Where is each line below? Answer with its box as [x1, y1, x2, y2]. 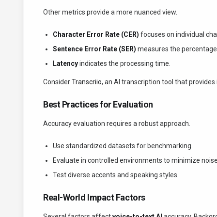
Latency [53, 60, 78, 67]
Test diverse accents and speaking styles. [53, 171, 179, 179]
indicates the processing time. [78, 60, 170, 67]
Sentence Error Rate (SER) [53, 45, 136, 53]
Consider [43, 78, 72, 86]
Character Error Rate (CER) [53, 31, 139, 38]
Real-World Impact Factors [43, 192, 145, 202]
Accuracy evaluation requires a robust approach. [43, 120, 190, 127]
